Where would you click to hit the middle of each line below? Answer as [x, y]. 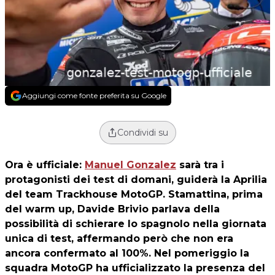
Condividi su [142, 132]
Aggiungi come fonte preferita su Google [94, 95]
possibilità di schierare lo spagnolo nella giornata [136, 223]
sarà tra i [200, 165]
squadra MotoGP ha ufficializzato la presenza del [135, 268]
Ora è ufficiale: [45, 165]
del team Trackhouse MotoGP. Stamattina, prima [134, 194]
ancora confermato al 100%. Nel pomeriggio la [127, 253]
